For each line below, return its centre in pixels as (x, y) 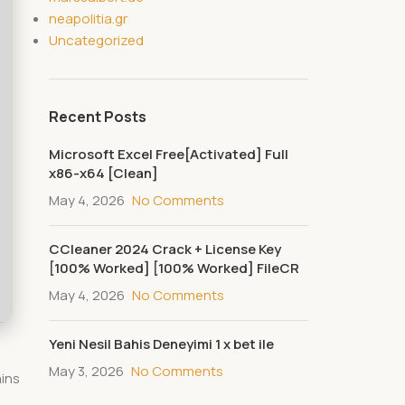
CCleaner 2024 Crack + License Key (165, 249)
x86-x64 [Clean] (104, 173)
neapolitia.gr (89, 19)
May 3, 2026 (87, 371)
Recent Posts (98, 117)
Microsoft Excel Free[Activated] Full (169, 154)
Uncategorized (97, 40)
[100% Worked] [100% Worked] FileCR (174, 268)
